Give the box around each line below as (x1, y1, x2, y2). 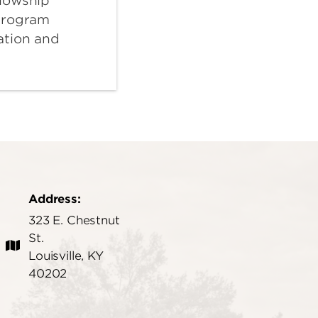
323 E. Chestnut (28, 213, 120, 227)
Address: (28, 192, 81, 206)
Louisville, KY (28, 248, 104, 263)
